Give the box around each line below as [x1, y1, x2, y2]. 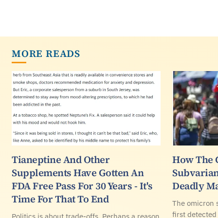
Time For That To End [12, 192, 109, 206]
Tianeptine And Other [12, 153, 109, 166]
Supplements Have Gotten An [12, 166, 144, 180]
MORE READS [12, 47, 80, 60]
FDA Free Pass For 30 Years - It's [12, 179, 153, 193]
